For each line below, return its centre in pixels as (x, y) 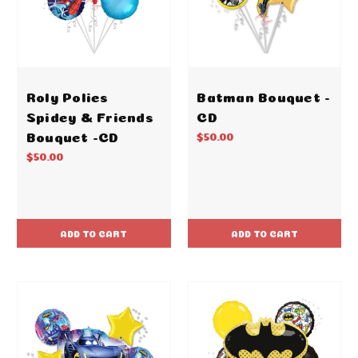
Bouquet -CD (72, 136)
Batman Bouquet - (264, 96)
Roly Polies (67, 96)
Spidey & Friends (89, 116)
